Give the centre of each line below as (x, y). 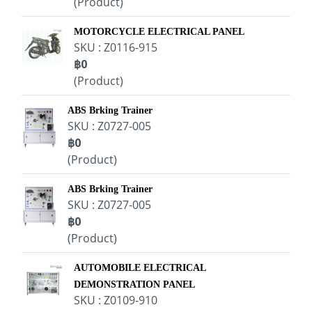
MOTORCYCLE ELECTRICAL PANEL (159, 32)
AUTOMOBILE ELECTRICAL (140, 268)
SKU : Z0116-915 (116, 47)
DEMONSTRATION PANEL (134, 284)
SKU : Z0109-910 (116, 300)
